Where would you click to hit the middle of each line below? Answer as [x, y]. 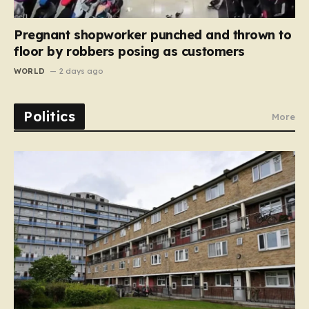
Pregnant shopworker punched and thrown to [153, 34]
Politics [49, 116]
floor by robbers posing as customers [129, 51]
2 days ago [81, 71]
